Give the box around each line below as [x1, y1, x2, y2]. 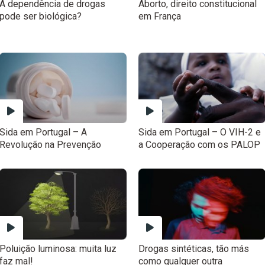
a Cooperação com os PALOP [138, 139, 260, 151]
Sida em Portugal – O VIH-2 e [138, 127, 261, 138]
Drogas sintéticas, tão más [138, 243, 249, 254]
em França [138, 10, 181, 22]
